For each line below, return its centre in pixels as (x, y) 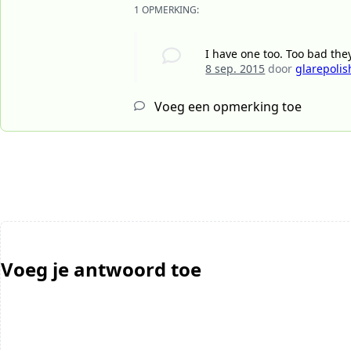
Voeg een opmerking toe (226, 107)
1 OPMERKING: (166, 10)
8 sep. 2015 (235, 69)
